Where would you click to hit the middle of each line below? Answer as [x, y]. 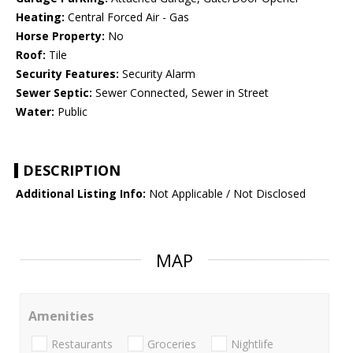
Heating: [40, 17]
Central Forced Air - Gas [127, 17]
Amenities [61, 316]
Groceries [172, 344]
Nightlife [252, 344]
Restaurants [82, 344]
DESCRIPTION [72, 171]
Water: [35, 112]
